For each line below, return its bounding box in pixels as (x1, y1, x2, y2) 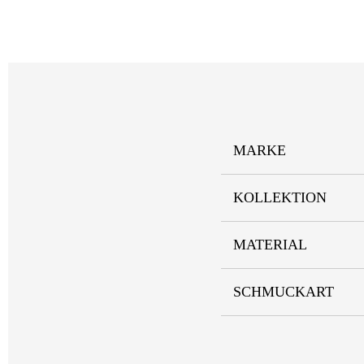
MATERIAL (233, 236, 307, 253)
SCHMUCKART (233, 284, 334, 300)
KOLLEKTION (233, 189, 327, 206)
